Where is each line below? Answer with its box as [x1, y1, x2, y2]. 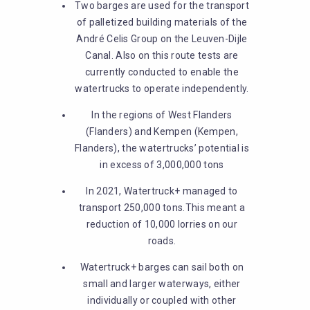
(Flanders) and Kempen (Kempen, [85, 126, 238, 137]
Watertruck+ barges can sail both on [80, 262, 244, 273]
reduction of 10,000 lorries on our [86, 219, 238, 230]
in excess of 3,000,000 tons [100, 159, 224, 170]
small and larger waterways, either [83, 278, 241, 289]
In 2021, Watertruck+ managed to [86, 185, 238, 197]
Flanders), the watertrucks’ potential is [74, 143, 249, 154]
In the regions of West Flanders [91, 109, 232, 120]
